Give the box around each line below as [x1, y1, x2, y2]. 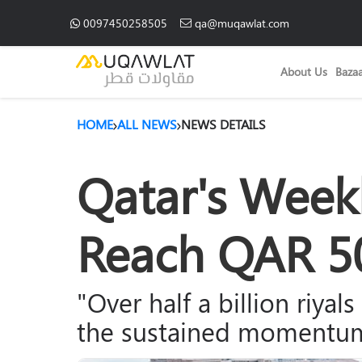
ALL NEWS [117, 116, 177, 133]
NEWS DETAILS [181, 116, 266, 133]
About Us [280, 64, 327, 80]
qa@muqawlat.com [195, 15, 289, 31]
